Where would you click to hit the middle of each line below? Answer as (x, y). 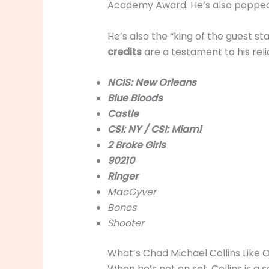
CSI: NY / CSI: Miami (154, 130)
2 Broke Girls (136, 145)
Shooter (125, 223)
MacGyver (131, 192)
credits (124, 52)
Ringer (122, 177)
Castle (123, 114)
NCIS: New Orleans (152, 83)
